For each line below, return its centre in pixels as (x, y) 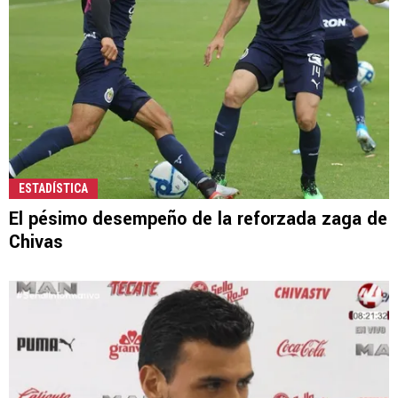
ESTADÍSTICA (53, 189)
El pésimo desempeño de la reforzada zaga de (198, 219)
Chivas (36, 243)
